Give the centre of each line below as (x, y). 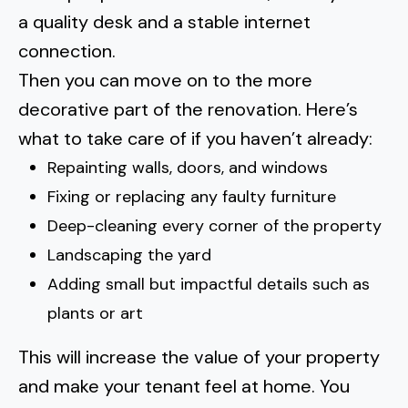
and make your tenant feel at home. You (184, 386)
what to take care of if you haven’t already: (195, 138)
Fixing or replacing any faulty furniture (192, 197)
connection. (69, 51)
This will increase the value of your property (199, 357)
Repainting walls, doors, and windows (188, 168)
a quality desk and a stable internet (164, 22)
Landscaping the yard (129, 255)
